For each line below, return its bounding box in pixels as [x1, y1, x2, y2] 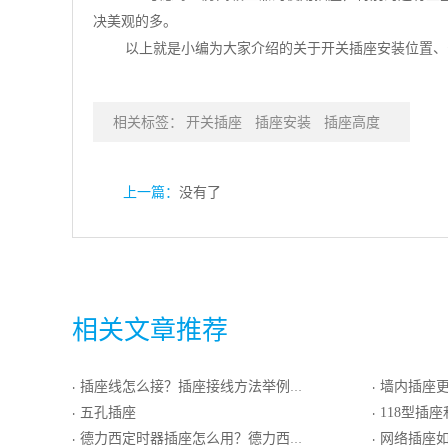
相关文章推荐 [72, 316, 228, 345]
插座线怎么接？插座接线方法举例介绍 [80, 379, 290, 394]
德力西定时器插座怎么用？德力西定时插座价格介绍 [80, 431, 290, 446]
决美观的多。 [93, 14, 177, 29]
